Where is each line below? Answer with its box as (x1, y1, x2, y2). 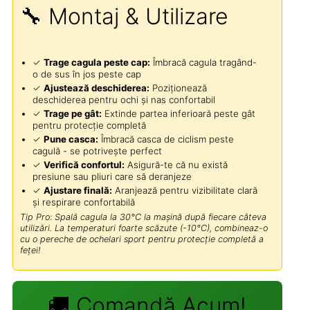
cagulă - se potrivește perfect (32, 145, 162, 156)
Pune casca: (43, 133, 98, 145)
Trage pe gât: (43, 107, 102, 119)
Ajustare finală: (43, 184, 112, 196)
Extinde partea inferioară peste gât (101, 107, 255, 119)
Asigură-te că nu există (124, 158, 228, 170)
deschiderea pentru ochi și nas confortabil (32, 93, 215, 105)
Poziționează (149, 82, 207, 93)
